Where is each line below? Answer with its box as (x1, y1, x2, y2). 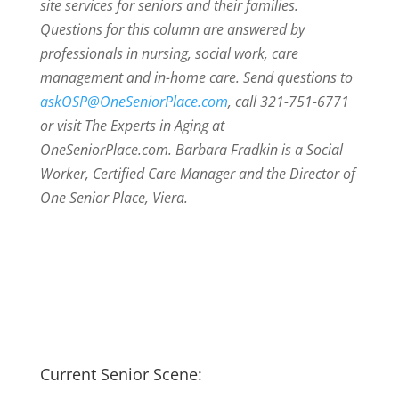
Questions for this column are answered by (39, 20, 305, 39)
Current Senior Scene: (39, 363, 202, 385)
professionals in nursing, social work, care (39, 44, 298, 63)
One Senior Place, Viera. (39, 188, 188, 208)
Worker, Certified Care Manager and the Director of (39, 164, 355, 183)
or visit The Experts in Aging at (39, 116, 224, 135)
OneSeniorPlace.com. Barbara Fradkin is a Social (39, 140, 343, 159)
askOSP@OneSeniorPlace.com (39, 92, 228, 111)
